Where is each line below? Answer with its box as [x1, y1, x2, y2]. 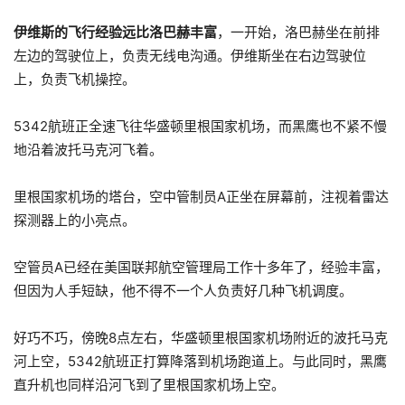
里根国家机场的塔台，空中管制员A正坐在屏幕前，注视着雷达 [14, 188, 389, 206]
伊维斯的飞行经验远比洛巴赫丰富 [14, 24, 217, 42]
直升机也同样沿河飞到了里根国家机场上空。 [14, 376, 285, 394]
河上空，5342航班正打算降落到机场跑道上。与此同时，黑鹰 [14, 353, 387, 371]
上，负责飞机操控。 [14, 71, 136, 89]
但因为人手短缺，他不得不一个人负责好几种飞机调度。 [14, 282, 353, 300]
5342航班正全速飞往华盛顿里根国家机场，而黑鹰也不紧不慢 [14, 118, 387, 136]
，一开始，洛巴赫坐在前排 [217, 24, 380, 42]
